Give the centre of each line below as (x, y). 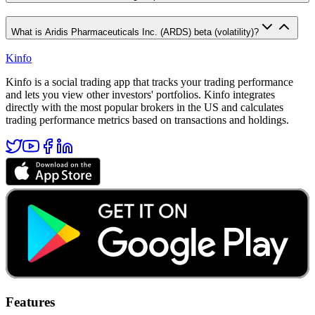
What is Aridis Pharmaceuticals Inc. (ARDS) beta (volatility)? (135, 32)
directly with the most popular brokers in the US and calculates (144, 108)
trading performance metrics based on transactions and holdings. (147, 120)
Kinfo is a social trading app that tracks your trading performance (149, 82)
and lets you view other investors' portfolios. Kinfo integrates (140, 95)
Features (30, 302)
